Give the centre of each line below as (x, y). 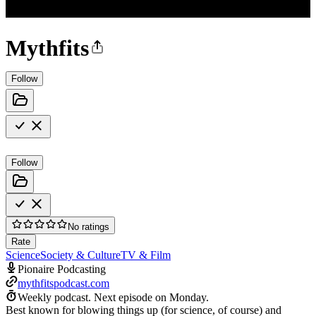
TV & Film (146, 255)
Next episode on (132, 297)
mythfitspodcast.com (63, 283)
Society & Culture (80, 255)
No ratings (89, 226)
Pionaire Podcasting (62, 269)
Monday (188, 297)
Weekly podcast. (54, 297)
